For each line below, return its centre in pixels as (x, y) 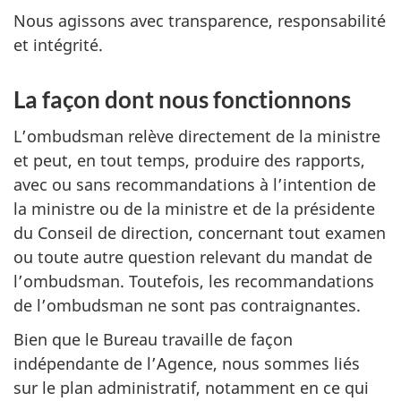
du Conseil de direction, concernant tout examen (200, 232)
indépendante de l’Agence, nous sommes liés (187, 363)
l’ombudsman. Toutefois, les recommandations (194, 281)
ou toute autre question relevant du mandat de (193, 256)
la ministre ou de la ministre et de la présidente (194, 208)
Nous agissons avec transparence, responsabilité (200, 21)
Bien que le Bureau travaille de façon (153, 339)
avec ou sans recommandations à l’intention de (195, 184)
